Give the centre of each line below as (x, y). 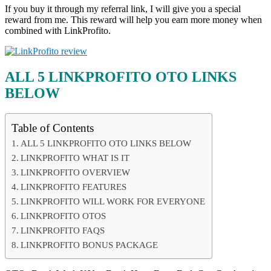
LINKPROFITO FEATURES (74, 187)
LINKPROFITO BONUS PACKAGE (90, 245)
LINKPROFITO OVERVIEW (76, 172)
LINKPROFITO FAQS (63, 230)
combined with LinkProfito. (58, 30)
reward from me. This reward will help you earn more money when (133, 19)
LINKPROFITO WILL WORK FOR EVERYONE (113, 201)
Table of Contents (53, 128)
